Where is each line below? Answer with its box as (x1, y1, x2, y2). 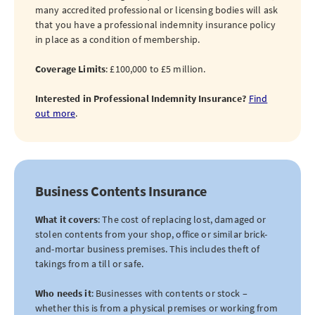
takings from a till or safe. (35, 257, 143, 270)
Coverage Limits (35, 63, 106, 75)
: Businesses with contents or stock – (91, 287, 247, 300)
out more (35, 107, 76, 120)
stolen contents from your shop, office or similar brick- (35, 228, 267, 240)
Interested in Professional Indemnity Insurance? (35, 92, 247, 105)
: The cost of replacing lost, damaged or (97, 213, 266, 226)
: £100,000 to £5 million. (105, 63, 206, 75)
